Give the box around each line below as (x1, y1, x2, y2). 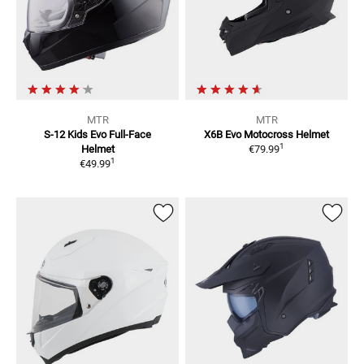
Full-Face (109, 128, 151, 141)
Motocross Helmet (244, 128, 329, 141)
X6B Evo (204, 128, 241, 141)
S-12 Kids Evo (44, 128, 106, 141)
